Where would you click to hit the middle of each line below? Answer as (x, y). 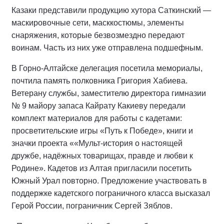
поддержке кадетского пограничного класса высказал (111, 193)
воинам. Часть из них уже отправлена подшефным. (107, 47)
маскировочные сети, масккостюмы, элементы (98, 22)
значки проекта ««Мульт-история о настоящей (97, 143)
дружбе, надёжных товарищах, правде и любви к (102, 155)
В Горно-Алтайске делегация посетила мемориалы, (107, 68)
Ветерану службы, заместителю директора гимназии (109, 93)
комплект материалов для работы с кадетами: (97, 118)
